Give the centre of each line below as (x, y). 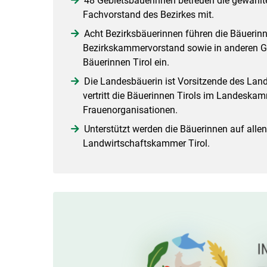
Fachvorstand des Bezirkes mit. (148, 14)
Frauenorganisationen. (130, 110)
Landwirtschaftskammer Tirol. (146, 143)
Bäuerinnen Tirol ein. (126, 62)
